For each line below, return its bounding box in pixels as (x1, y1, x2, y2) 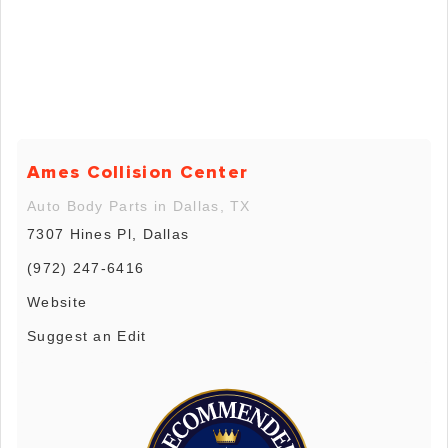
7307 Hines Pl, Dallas (27, 226, 190, 243)
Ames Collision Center (27, 161, 249, 184)
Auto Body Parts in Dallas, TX (27, 198, 251, 215)
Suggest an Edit (27, 328, 147, 345)
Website (27, 294, 88, 311)
